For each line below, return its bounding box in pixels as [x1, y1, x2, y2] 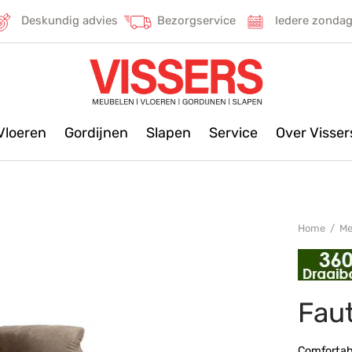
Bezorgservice [157, 13, 236, 28]
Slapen [145, 124, 191, 141]
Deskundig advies [21, 13, 118, 28]
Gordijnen [64, 124, 128, 141]
